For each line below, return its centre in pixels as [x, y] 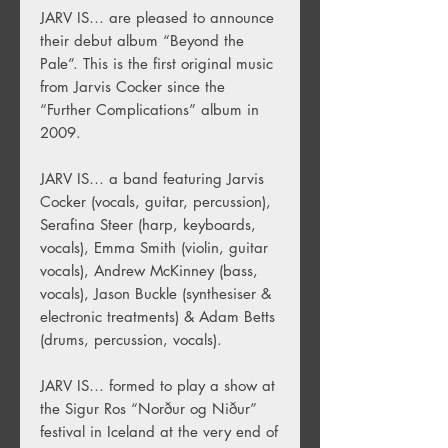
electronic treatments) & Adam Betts [157, 316]
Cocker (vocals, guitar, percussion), [155, 201]
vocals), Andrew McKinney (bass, [149, 270]
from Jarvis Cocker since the [132, 86]
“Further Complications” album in [149, 109]
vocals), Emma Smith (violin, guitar [154, 247]
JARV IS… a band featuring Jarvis [152, 178]
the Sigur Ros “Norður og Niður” [148, 408]
